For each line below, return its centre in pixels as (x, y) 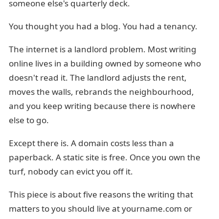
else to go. (29, 120)
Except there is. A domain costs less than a (91, 143)
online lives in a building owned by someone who (105, 63)
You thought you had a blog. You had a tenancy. (103, 26)
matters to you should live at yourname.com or (100, 208)
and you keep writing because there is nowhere (102, 106)
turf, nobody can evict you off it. (71, 171)
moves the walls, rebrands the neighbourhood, (101, 92)
